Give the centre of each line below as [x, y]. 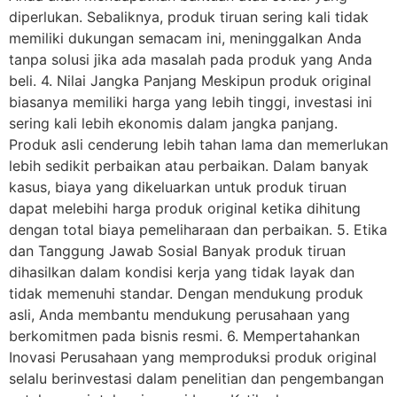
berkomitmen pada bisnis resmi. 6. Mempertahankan [184, 336]
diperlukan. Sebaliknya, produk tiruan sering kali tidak [189, 17]
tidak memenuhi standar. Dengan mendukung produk [186, 294]
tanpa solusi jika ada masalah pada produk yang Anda [191, 60]
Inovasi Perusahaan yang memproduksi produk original [193, 358]
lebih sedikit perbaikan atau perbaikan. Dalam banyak [189, 166]
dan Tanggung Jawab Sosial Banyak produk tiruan [177, 251]
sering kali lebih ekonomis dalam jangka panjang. [173, 124]
